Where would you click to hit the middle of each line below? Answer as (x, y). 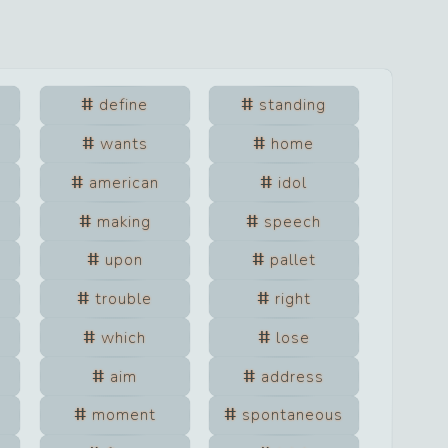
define (124, 105)
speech (293, 221)
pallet (292, 260)
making (123, 221)
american (123, 182)
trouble (124, 299)
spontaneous (293, 415)
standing (293, 105)
